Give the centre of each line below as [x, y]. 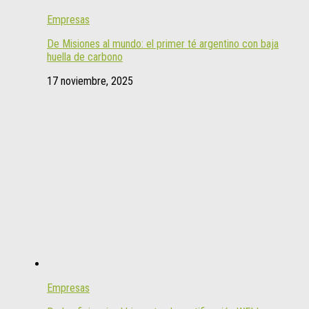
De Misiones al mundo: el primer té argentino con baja [163, 44]
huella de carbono [85, 57]
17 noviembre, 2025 [90, 81]
